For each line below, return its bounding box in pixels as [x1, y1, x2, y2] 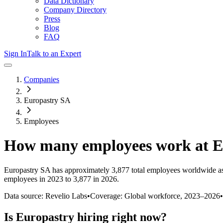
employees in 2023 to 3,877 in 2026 [4, 174, 117, 183]
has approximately [50, 165, 110, 174]
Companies [24, 75, 59, 84]
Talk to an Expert [27, 49, 81, 58]
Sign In [4, 49, 27, 58]
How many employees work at [4, 136, 213, 155]
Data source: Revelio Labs [4, 191, 87, 200]
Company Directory [44, 5, 107, 14]
